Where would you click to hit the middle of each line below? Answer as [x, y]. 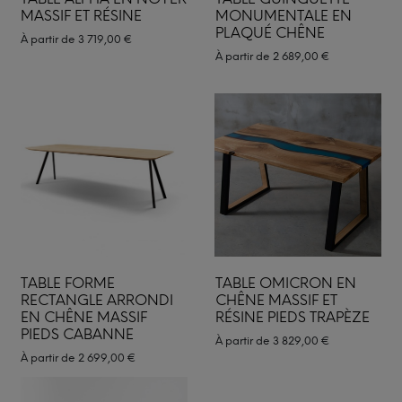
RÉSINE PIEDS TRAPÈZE [292, 317]
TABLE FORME [68, 283]
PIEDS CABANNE [77, 334]
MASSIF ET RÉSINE [81, 16]
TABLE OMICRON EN [285, 283]
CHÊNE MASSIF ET [276, 300]
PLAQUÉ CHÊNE [270, 33]
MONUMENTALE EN [283, 16]
